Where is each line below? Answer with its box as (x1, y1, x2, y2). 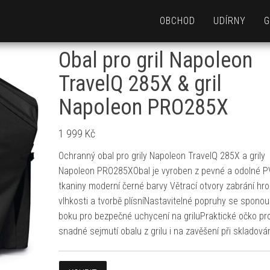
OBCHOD (160, 15, 195, 27)
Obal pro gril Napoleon (58, 48, 253, 73)
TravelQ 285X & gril (58, 71, 222, 96)
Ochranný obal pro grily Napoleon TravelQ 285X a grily (58, 150, 265, 162)
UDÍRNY (213, 15, 246, 27)
